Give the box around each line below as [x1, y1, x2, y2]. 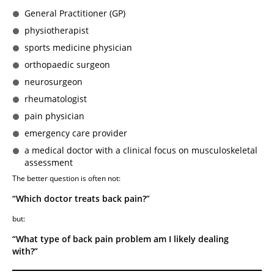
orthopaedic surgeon [24, 59, 110, 71]
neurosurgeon [24, 76, 83, 88]
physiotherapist [24, 24, 89, 37]
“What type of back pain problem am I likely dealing [12, 233, 229, 245]
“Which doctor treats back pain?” [12, 193, 150, 205]
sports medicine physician [24, 42, 132, 54]
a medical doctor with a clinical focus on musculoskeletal [24, 144, 257, 157]
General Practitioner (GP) [24, 7, 125, 20]
